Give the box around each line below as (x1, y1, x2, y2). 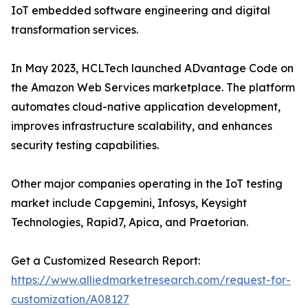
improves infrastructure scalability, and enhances (11, 119, 272, 133)
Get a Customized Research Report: (11, 254, 200, 268)
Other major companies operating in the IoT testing (11, 177, 283, 191)
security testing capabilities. (11, 138, 159, 153)
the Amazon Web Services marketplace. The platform (11, 80, 295, 95)
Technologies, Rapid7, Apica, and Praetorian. (11, 215, 248, 230)
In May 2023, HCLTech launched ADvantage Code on (11, 61, 294, 76)
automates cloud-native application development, (11, 100, 280, 114)
